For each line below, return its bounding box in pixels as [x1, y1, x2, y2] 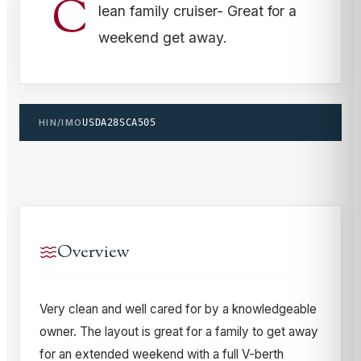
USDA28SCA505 [82, 116, 156, 128]
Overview [57, 239, 130, 265]
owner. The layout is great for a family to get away [39, 323, 318, 339]
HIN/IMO [39, 116, 83, 128]
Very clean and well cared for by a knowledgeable [39, 301, 317, 317]
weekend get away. [98, 28, 227, 46]
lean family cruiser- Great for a [98, 2, 297, 19]
